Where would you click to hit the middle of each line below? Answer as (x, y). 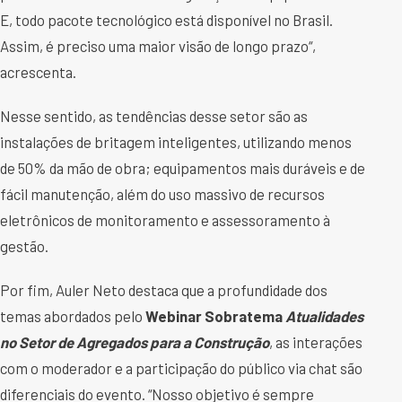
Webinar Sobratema (215, 316)
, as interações (316, 342)
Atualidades (324, 316)
